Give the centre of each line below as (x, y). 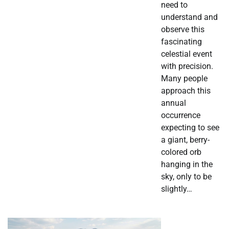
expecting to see (190, 127)
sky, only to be (186, 176)
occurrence (181, 115)
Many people (184, 78)
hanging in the (187, 164)
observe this (183, 29)
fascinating (181, 41)
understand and (189, 17)
